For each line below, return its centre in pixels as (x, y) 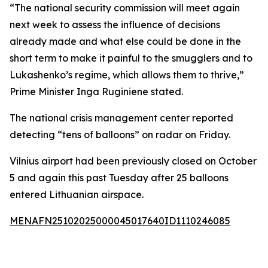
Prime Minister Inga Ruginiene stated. (96, 92)
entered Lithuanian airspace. (77, 194)
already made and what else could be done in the (125, 41)
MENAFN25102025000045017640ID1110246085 (120, 221)
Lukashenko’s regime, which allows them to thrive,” (127, 75)
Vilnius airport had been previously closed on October (133, 161)
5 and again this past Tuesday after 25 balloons (119, 178)
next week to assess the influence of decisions (115, 25)
